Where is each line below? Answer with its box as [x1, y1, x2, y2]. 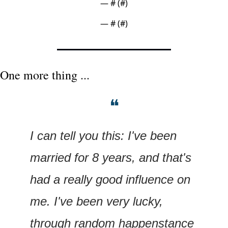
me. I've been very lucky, [30, 194, 163, 208]
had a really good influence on [30, 172, 190, 186]
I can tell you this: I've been [30, 128, 177, 142]
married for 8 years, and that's [30, 150, 191, 164]
